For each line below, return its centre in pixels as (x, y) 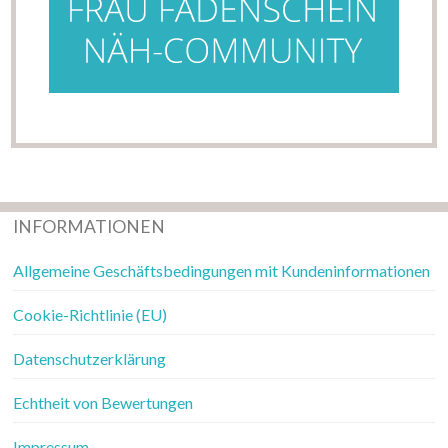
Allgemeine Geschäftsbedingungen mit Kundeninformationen (222, 271)
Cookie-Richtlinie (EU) (90, 315)
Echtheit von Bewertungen (103, 403)
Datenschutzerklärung (90, 359)
